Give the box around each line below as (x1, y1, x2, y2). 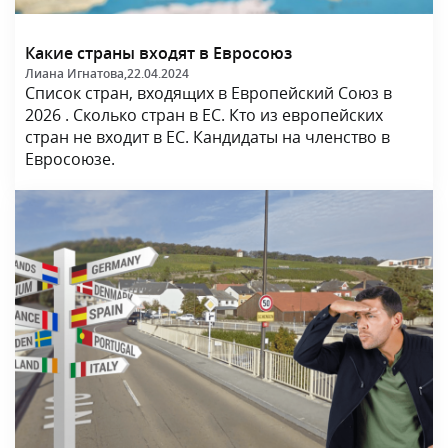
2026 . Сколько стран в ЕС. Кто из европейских (25, 103, 383, 126)
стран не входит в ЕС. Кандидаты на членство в (25, 125, 390, 148)
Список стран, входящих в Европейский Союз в (25, 81, 392, 104)
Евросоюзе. (25, 147, 115, 170)
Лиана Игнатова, (25, 64, 127, 82)
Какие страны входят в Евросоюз (25, 41, 292, 64)
